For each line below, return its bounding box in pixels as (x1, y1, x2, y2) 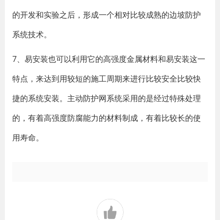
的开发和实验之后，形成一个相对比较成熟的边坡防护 (12, 9, 201, 20)
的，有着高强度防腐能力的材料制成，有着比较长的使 (12, 112, 201, 123)
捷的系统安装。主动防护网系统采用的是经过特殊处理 (12, 93, 201, 104)
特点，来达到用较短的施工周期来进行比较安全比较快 (12, 73, 201, 84)
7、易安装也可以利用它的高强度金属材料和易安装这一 (12, 54, 205, 64)
